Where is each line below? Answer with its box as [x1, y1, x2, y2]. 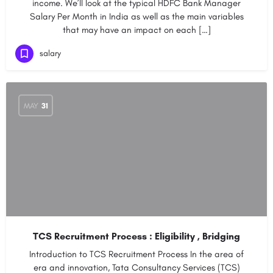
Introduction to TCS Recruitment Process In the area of [29, 249, 244, 260]
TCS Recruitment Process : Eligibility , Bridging [33, 230, 240, 242]
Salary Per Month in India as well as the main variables [29, 11, 244, 22]
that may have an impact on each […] [62, 24, 211, 35]
